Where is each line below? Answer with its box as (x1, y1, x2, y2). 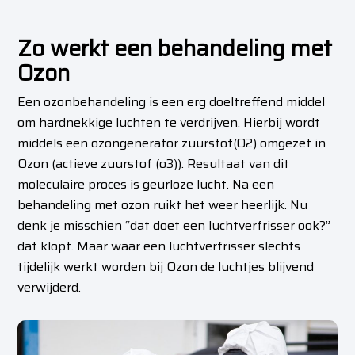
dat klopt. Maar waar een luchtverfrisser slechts (17, 236, 301, 256)
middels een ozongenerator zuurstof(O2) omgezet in (17, 133, 326, 153)
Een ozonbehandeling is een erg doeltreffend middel (17, 92, 326, 112)
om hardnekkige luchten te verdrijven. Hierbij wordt (17, 113, 321, 132)
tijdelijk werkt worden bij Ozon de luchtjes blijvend (17, 257, 315, 277)
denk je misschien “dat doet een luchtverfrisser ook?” (17, 216, 331, 235)
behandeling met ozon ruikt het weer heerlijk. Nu (17, 195, 308, 215)
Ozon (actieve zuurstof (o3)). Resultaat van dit (17, 154, 290, 174)
